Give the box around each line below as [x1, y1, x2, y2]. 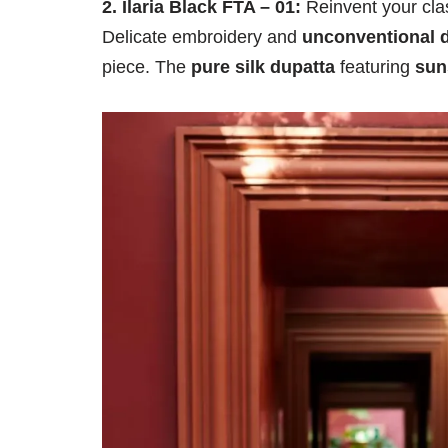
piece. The [102, 57, 191, 78]
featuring [335, 57, 415, 78]
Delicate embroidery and [102, 27, 302, 48]
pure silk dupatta [191, 57, 335, 78]
